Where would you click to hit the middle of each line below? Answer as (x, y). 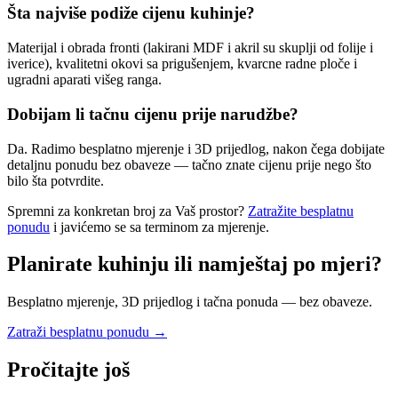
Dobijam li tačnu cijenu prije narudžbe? (153, 114)
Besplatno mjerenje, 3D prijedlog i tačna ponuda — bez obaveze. (190, 302)
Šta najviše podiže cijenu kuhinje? (131, 13)
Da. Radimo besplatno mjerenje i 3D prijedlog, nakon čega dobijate (196, 148)
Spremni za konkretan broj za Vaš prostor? (127, 211)
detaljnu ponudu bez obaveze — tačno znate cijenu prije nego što (189, 164)
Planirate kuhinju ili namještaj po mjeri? (195, 264)
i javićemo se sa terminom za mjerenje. (159, 227)
